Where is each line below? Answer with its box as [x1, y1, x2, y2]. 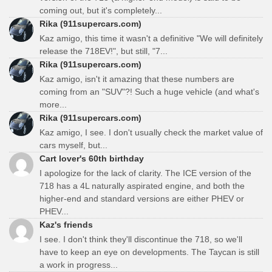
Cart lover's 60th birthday [39, 153, 144, 163]
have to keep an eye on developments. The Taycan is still [39, 246, 259, 257]
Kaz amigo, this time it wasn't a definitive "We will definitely [39, 33, 263, 43]
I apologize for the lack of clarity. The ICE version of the [39, 168, 251, 178]
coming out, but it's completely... [39, 5, 162, 15]
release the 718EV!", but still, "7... [39, 46, 168, 56]
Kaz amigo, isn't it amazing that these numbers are [39, 73, 234, 84]
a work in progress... [39, 259, 118, 270]
